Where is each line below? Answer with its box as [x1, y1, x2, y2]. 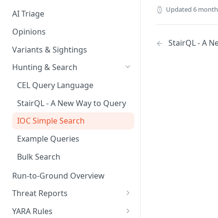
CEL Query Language [17, 80, 93, 91]
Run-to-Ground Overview [12, 170, 105, 181]
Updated [166, 5, 192, 14]
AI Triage [12, 8, 44, 19]
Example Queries [17, 133, 79, 145]
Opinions [12, 26, 46, 37]
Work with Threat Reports [17, 202, 112, 213]
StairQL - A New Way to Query [17, 97, 126, 109]
